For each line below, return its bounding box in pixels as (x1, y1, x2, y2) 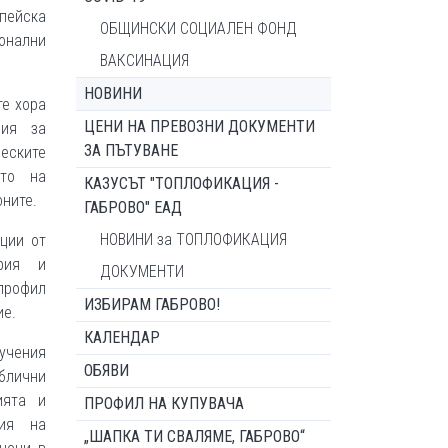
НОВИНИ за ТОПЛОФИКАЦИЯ (100, 230, 287, 249)
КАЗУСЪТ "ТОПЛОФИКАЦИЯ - (84, 174, 279, 193)
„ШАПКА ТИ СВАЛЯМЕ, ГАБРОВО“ (84, 427, 305, 446)
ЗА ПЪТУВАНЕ (84, 141, 178, 160)
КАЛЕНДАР (84, 328, 160, 347)
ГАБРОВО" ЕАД (84, 198, 182, 217)
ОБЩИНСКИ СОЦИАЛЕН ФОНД (100, 19, 297, 38)
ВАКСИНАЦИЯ (100, 51, 189, 70)
